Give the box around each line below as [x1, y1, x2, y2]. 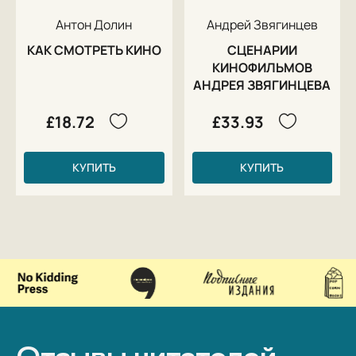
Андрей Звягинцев [206, 15, 318, 33]
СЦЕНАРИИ [226, 41, 297, 59]
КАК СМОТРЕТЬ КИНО [26, 41, 161, 59]
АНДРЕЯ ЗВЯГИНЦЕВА [193, 75, 331, 94]
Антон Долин [56, 15, 133, 33]
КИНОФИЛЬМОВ [211, 58, 312, 76]
